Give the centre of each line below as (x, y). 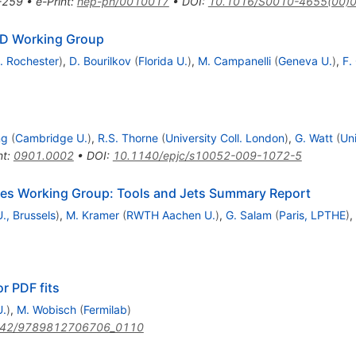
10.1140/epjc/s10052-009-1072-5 (207, 156)
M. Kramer (92, 215)
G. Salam (248, 215)
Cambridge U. (51, 138)
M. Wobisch (46, 310)
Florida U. (163, 61)
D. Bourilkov (100, 61)
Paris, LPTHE (312, 215)
